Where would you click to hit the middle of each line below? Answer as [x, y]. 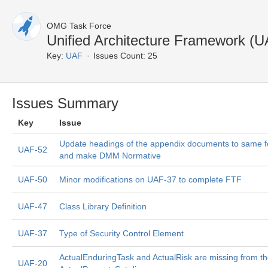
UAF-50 [33, 179]
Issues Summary [65, 103]
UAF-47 [33, 206]
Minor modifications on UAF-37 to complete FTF [150, 179]
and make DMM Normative [110, 156]
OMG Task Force [79, 26]
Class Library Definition [103, 206]
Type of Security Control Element [121, 233]
